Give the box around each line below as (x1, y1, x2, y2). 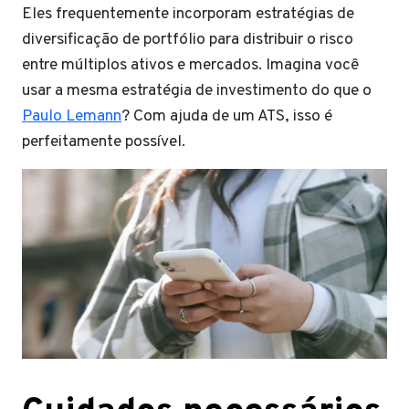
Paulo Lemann (22, 106, 121, 127)
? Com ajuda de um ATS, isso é (121, 106, 332, 127)
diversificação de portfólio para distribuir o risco (22, 29, 353, 50)
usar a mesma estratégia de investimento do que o (22, 80, 372, 101)
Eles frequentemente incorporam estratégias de (22, 4, 354, 25)
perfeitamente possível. (22, 131, 185, 152)
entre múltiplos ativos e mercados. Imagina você (22, 55, 359, 76)
